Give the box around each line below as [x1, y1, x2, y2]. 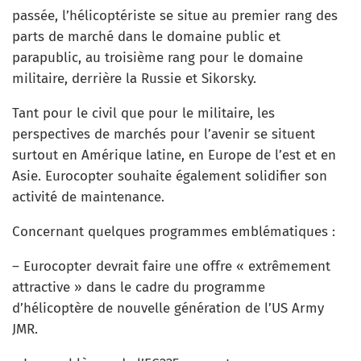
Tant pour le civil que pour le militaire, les [12, 105, 275, 122]
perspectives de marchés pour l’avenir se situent [12, 126, 315, 143]
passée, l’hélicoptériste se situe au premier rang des [12, 7, 338, 24]
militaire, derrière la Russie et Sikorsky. [12, 70, 256, 87]
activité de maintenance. [12, 189, 164, 205]
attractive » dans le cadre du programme [12, 279, 265, 296]
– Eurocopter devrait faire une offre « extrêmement [12, 258, 330, 275]
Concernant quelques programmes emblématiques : [12, 223, 335, 240]
